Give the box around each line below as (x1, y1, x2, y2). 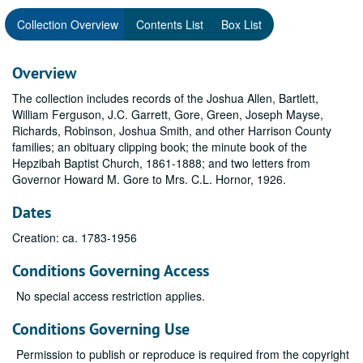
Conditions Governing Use (12, 318, 190, 340)
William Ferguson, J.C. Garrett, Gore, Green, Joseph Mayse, (12, 106, 323, 122)
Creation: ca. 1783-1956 (12, 229, 137, 246)
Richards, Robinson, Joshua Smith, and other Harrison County (12, 122, 331, 139)
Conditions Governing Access (12, 260, 209, 281)
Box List (221, 16, 262, 32)
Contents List (136, 16, 203, 32)
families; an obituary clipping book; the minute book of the (12, 139, 307, 155)
